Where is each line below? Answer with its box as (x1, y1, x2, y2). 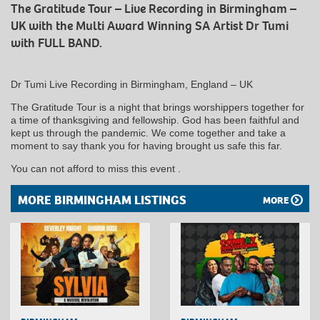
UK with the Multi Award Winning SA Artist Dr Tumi (11, 17, 289, 34)
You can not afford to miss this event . (11, 162, 181, 174)
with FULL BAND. (11, 34, 102, 51)
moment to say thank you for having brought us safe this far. (11, 139, 282, 151)
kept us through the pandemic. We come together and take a (11, 126, 286, 139)
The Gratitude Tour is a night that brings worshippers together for (11, 101, 304, 113)
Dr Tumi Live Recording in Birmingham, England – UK (11, 78, 253, 90)
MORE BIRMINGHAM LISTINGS (18, 191, 186, 209)
